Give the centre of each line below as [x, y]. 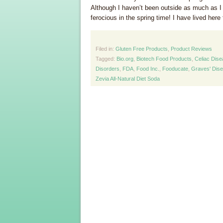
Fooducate [175, 69]
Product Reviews [191, 49]
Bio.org [125, 59]
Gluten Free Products [142, 49]
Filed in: [106, 49]
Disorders [108, 69]
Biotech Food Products [164, 59]
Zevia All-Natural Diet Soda [128, 79]
